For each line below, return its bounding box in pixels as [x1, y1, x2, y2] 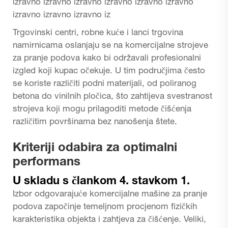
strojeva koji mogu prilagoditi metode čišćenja [13, 105, 191, 114]
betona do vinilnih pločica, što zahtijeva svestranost [13, 92, 212, 101]
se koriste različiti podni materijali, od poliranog [13, 79, 196, 89]
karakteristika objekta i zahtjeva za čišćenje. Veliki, [13, 215, 206, 224]
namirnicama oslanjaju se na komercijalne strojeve [13, 41, 208, 50]
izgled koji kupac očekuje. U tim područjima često [13, 67, 205, 76]
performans [13, 156, 80, 169]
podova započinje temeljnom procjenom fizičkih [13, 203, 197, 212]
